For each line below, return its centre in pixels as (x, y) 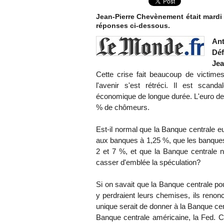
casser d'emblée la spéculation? (148, 162)
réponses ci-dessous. (133, 26)
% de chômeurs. (123, 107)
